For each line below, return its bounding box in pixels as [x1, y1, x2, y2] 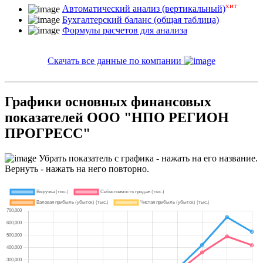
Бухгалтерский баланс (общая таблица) [62, 14, 219, 25]
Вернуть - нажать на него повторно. [5, 164, 149, 174]
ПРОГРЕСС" [5, 126, 90, 141]
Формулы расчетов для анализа [62, 25, 187, 35]
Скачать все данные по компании [48, 55, 184, 66]
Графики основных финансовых [5, 94, 211, 110]
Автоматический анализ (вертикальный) [62, 4, 225, 14]
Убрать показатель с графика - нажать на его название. [36, 153, 258, 164]
